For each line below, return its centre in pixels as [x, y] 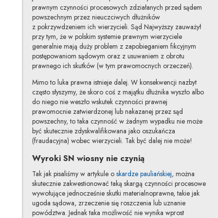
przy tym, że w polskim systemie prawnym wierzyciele [107, 37]
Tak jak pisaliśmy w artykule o [74, 174]
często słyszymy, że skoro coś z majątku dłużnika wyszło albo [118, 92]
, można [183, 174]
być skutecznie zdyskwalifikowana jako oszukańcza [103, 131]
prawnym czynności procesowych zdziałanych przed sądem [117, 8]
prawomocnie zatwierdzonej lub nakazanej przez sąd [107, 112]
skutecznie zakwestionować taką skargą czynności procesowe [119, 184]
